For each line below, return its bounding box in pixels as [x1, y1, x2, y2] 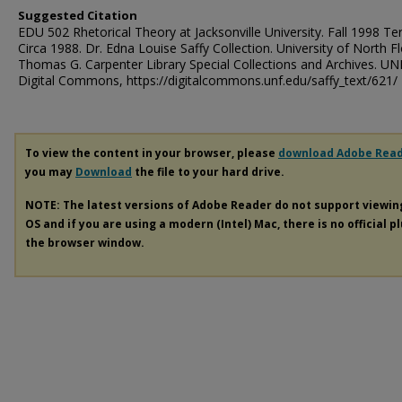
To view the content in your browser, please [25, 145, 278, 161]
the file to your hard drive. [132, 164, 284, 179]
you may [25, 164, 75, 179]
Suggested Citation [18, 7, 137, 23]
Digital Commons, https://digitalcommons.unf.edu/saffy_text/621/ [18, 72, 398, 89]
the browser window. [25, 234, 144, 250]
